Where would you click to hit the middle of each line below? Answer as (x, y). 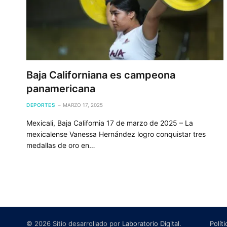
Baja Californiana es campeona (101, 75)
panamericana (61, 88)
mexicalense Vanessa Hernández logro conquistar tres (116, 134)
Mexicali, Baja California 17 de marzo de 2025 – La (110, 123)
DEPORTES (41, 105)
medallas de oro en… (61, 145)
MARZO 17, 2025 (83, 105)
